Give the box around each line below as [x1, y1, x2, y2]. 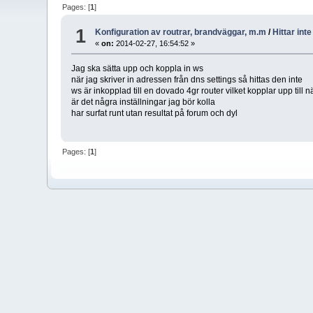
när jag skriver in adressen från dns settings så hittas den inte [71, 75, 303, 85]
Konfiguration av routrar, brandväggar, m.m [95, 27, 267, 38]
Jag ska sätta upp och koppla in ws [71, 64, 204, 74]
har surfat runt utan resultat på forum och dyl [71, 108, 238, 119]
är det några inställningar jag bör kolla [71, 97, 216, 108]
